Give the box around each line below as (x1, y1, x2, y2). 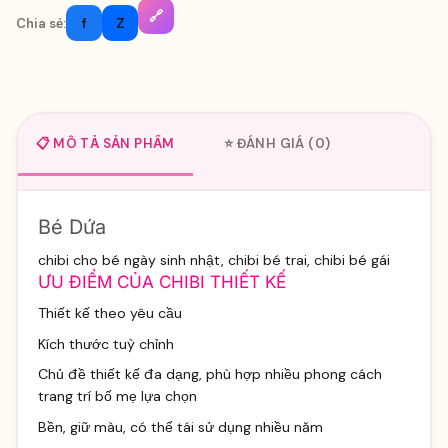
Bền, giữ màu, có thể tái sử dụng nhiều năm (37, 417, 323, 436)
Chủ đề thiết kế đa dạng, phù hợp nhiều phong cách (37, 365, 382, 384)
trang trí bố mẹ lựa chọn (37, 387, 197, 406)
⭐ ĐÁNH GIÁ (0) (223, 134, 331, 152)
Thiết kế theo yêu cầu (37, 303, 182, 322)
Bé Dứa (37, 214, 106, 239)
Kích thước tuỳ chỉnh (37, 334, 174, 353)
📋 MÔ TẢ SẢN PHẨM (35, 134, 175, 152)
